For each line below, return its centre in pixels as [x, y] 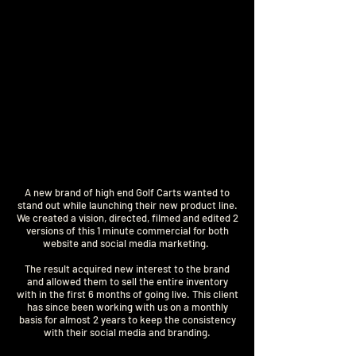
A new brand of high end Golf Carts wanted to [127, 192]
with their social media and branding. [127, 332]
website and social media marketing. [127, 243]
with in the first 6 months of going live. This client [127, 294]
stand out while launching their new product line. [127, 205]
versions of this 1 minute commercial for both [127, 230]
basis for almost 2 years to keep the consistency [127, 319]
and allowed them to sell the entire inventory [127, 281]
